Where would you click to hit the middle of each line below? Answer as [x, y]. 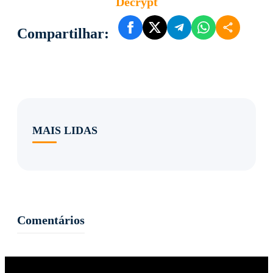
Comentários [51, 220]
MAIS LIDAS [65, 130]
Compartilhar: [63, 33]
